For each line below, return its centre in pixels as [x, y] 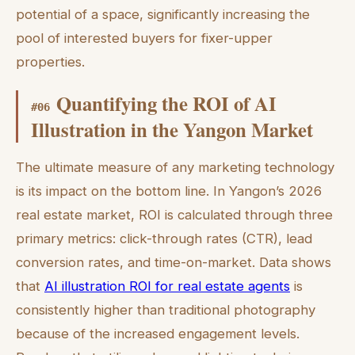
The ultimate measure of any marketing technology [175, 168]
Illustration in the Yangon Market [172, 129]
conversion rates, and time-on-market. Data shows [174, 263]
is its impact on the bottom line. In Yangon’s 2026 [169, 191]
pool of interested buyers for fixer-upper [144, 38]
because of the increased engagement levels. [158, 334]
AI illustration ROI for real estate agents [167, 286]
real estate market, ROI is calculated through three [174, 215]
